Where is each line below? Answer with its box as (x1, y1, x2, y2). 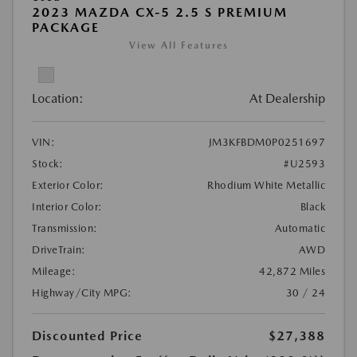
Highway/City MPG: (32, 286, 132, 299)
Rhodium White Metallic (207, 178, 325, 191)
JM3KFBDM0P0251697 (208, 135, 325, 148)
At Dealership (249, 90, 325, 106)
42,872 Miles (259, 265, 325, 277)
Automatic (274, 222, 325, 234)
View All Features (128, 39, 229, 51)
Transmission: (32, 222, 98, 234)
